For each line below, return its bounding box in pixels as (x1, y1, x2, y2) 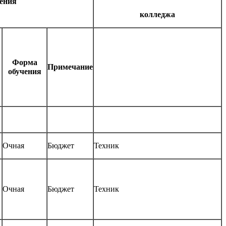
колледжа (140, 10, 175, 19)
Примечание (47, 63, 93, 72)
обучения (8, 67, 41, 76)
